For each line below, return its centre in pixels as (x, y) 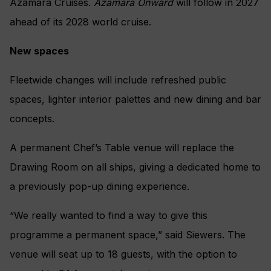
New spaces (39, 51)
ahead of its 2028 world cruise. (80, 22)
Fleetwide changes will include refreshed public (118, 80)
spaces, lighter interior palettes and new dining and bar (135, 100)
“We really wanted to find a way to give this (109, 216)
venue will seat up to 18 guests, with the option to (123, 254)
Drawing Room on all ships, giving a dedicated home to (135, 167)
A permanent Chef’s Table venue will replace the (122, 148)
